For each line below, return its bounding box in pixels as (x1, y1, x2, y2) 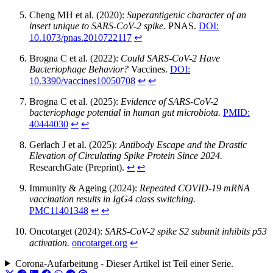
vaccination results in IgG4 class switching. (29, 193, 196, 204)
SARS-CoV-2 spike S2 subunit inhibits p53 (105, 225, 267, 236)
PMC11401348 (29, 205, 88, 216)
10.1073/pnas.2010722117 (29, 32, 132, 43)
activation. (29, 237, 69, 248)
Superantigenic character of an (127, 9, 246, 20)
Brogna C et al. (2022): (29, 52, 121, 63)
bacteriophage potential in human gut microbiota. (29, 107, 221, 118)
